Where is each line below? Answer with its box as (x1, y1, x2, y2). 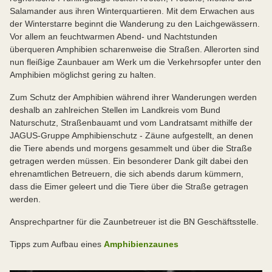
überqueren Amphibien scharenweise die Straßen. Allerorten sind (10, 44, 259, 55)
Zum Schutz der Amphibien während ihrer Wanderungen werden (10, 92, 257, 103)
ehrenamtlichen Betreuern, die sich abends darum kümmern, (10, 169, 243, 179)
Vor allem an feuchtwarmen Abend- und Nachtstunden (10, 32, 217, 42)
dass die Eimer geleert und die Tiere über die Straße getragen (10, 182, 248, 192)
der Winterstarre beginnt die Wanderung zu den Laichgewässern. (10, 19, 260, 29)
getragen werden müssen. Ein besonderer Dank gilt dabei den (10, 156, 248, 166)
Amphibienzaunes (104, 239, 178, 250)
